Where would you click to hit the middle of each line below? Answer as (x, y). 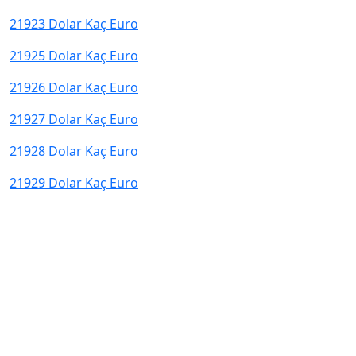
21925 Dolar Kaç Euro (74, 56)
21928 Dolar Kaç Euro (74, 151)
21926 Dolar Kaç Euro (74, 87)
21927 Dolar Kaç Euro (74, 119)
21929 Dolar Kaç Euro (74, 183)
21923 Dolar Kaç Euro (74, 24)
